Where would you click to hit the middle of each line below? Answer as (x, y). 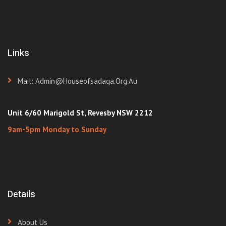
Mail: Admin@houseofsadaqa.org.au (77, 81)
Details (21, 194)
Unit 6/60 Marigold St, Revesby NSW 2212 (80, 113)
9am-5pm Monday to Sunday (57, 129)
